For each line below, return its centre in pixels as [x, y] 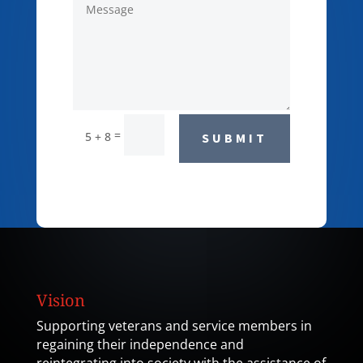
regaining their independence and [140, 345]
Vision [60, 301]
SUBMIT [235, 138]
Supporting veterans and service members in [174, 326]
